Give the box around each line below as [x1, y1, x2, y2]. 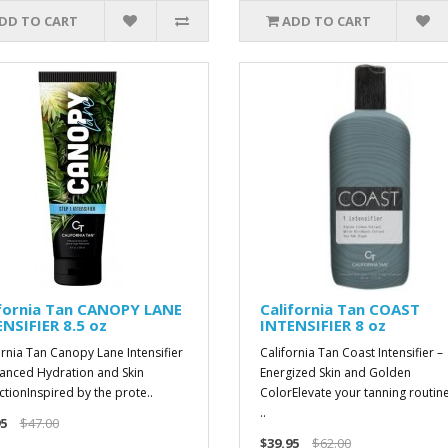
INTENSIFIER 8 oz [259, 315, 386, 335]
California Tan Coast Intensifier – [259, 344, 443, 361]
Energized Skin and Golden [259, 364, 411, 381]
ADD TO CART [281, 12, 371, 30]
